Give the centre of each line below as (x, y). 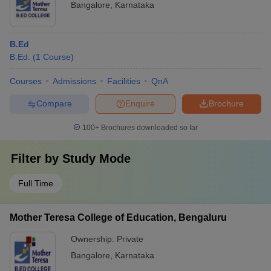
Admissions (74, 81)
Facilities (124, 81)
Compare (54, 104)
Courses (26, 81)
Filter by (37, 158)
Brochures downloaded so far (149, 127)
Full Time (36, 183)
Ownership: (94, 239)
